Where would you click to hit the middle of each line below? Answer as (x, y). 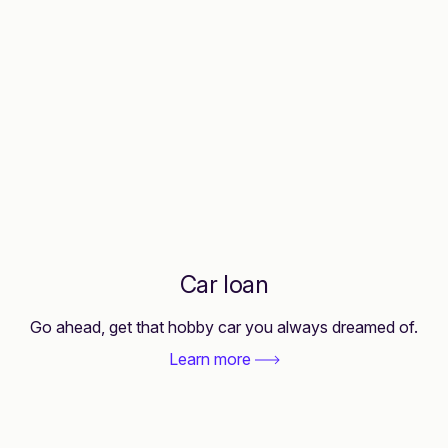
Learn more (211, 358)
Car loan (224, 284)
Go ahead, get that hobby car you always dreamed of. (224, 326)
